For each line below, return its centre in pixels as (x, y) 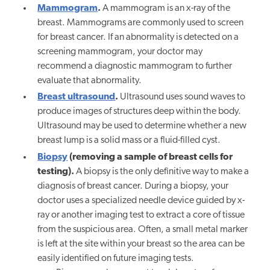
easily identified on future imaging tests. (116, 258)
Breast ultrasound (77, 97)
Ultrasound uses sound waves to (183, 97)
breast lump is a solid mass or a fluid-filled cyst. (129, 141)
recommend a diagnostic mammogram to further (135, 67)
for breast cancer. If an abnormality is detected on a (138, 38)
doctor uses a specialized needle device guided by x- (141, 200)
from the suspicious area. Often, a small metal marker (143, 229)
